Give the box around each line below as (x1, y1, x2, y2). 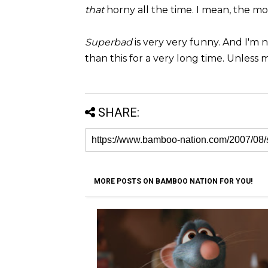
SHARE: (98, 105, 139, 120)
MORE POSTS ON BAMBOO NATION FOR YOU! (94, 176, 252, 185)
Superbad (85, 36, 135, 48)
